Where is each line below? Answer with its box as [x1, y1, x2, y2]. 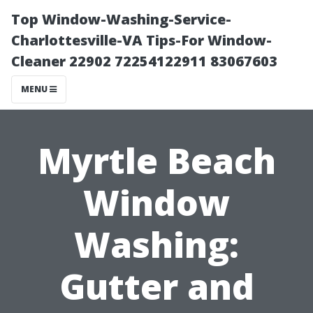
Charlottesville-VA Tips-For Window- [11, 31, 272, 50]
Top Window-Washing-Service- [11, 10, 231, 29]
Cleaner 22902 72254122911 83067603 [11, 52, 277, 71]
